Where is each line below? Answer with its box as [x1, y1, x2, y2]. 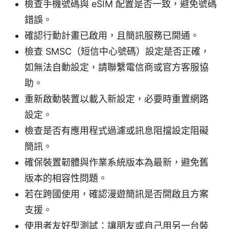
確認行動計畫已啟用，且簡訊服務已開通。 [25, 30, 199, 41]
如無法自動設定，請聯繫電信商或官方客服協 [25, 61, 209, 73]
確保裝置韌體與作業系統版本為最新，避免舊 [25, 156, 209, 168]
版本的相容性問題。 [25, 172, 107, 184]
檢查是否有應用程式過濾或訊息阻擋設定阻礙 [25, 125, 209, 136]
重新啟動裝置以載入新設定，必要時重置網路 [25, 93, 209, 104]
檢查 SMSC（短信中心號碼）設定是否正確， [25, 45, 210, 57]
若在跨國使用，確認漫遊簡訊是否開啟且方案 [25, 188, 209, 199]
